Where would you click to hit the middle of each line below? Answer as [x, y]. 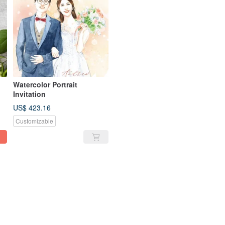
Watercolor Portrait [45, 84]
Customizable [34, 121]
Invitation [29, 94]
